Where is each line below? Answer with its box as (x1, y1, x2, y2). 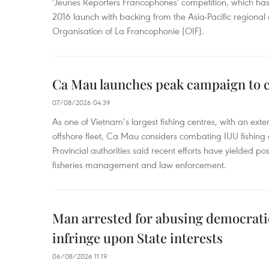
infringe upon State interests (52, 229, 223, 247)
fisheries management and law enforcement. (52, 159, 226, 171)
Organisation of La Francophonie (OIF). (52, 25, 204, 37)
